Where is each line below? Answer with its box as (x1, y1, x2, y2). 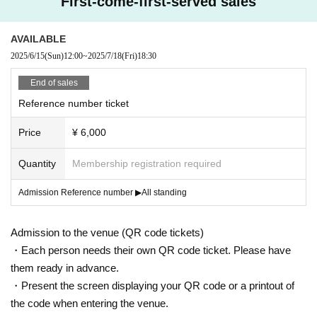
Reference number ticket (18, 97, 129, 109)
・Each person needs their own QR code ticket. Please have (11, 243, 291, 256)
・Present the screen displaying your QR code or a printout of (11, 279, 294, 292)
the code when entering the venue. (11, 296, 168, 309)
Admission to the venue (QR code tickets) (11, 226, 204, 238)
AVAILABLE (11, 33, 66, 45)
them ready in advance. (11, 261, 119, 274)
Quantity (18, 157, 56, 169)
